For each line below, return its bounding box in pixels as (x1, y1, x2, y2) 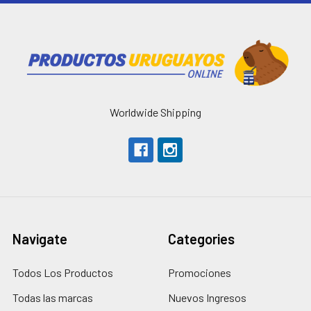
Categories (168, 230, 235, 247)
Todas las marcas (12, 290, 93, 304)
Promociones (168, 265, 231, 279)
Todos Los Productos (12, 265, 113, 279)
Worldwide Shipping (110, 105, 201, 119)
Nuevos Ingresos (168, 290, 246, 304)
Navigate (12, 230, 67, 247)
